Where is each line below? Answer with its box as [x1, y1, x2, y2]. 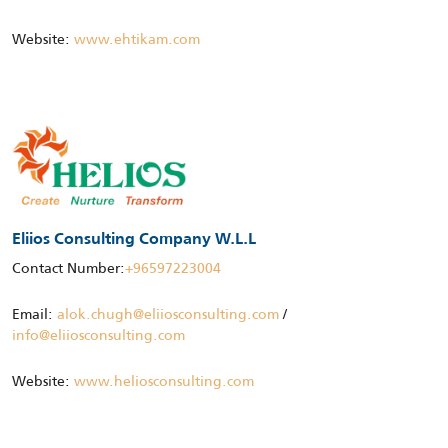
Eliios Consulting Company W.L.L [12, 231, 256, 248]
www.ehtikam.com [74, 28, 200, 51]
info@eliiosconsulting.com [12, 323, 185, 346]
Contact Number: [12, 256, 125, 279]
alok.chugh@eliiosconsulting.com [57, 302, 279, 325]
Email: [12, 302, 57, 325]
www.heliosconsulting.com [74, 369, 254, 392]
